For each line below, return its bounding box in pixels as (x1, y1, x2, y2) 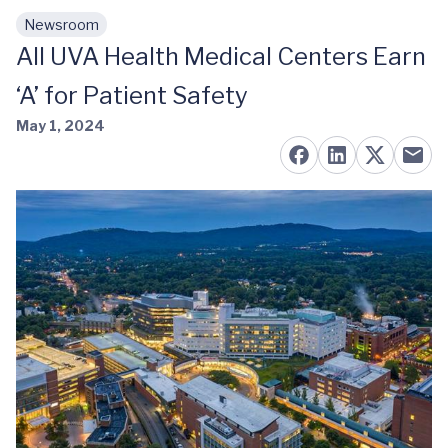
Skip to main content (31, 25, 191, 44)
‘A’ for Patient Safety (16, 81, 248, 110)
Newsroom (24, 16, 99, 33)
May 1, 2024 (16, 117, 105, 134)
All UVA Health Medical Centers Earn (16, 42, 426, 71)
